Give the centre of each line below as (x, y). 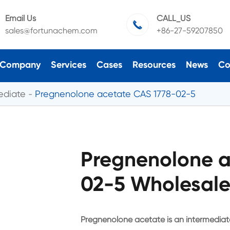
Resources (154, 64)
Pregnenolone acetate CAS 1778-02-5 (115, 93)
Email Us (20, 18)
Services (68, 64)
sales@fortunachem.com (51, 31)
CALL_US (173, 18)
